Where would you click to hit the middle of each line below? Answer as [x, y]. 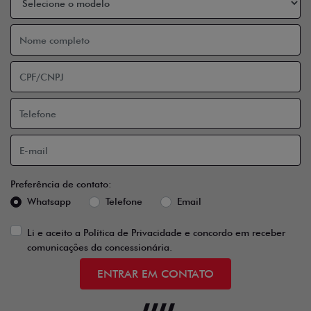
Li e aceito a [55, 233]
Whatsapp [49, 202]
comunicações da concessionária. [100, 247]
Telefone [124, 202]
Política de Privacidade [133, 233]
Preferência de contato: [61, 184]
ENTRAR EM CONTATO [155, 274]
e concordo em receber [234, 233]
